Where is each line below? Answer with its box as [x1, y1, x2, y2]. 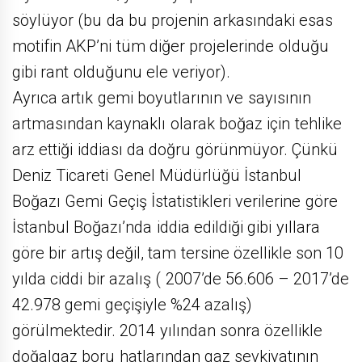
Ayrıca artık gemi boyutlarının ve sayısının [12, 88, 311, 108]
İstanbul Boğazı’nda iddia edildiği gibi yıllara [12, 217, 320, 238]
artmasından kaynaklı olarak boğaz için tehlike [12, 114, 342, 134]
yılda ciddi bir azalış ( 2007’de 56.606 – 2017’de [12, 269, 350, 289]
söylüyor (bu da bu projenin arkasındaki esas [12, 11, 333, 31]
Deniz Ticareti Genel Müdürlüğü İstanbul [12, 166, 302, 186]
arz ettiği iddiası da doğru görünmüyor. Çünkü [12, 140, 338, 160]
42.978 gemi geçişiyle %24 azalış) [12, 295, 253, 315]
